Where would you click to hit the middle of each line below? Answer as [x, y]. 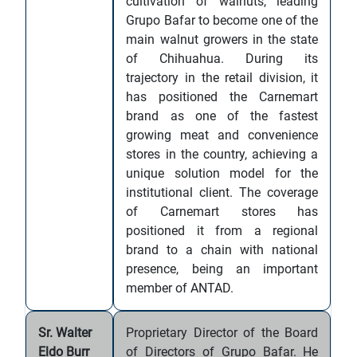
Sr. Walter [65, 333]
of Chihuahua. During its [222, 59]
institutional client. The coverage [222, 192]
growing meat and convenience [222, 135]
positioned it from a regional [222, 231]
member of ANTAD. [180, 288]
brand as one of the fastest [222, 116]
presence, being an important [222, 269]
